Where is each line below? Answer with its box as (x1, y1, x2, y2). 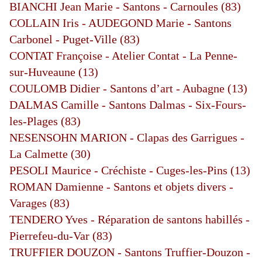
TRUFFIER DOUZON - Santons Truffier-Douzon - (9, 246, 250, 259)
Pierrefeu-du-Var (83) (9, 229, 112, 243)
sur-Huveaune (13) (9, 65, 98, 79)
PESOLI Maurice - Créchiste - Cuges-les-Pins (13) (9, 164, 250, 177)
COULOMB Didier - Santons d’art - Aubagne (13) (9, 82, 247, 95)
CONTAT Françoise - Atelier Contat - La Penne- (9, 49, 237, 63)
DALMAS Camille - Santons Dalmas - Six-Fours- (9, 98, 246, 112)
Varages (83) (9, 196, 70, 210)
